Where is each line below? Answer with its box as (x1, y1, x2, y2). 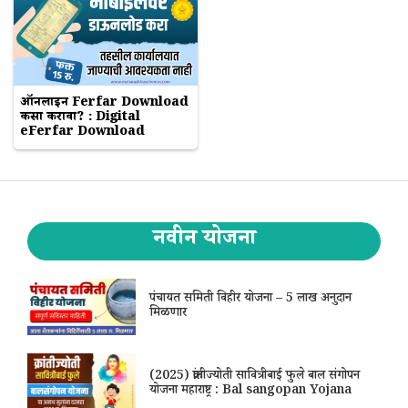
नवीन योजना (152, 223, 256, 258)
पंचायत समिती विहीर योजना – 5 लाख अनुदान (149, 290, 352, 311)
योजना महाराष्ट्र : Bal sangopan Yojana (149, 381, 352, 402)
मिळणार (149, 304, 188, 325)
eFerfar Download (20, 122, 145, 143)
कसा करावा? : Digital (20, 107, 140, 128)
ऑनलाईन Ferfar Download (20, 93, 189, 114)
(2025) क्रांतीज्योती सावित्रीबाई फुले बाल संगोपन (149, 366, 361, 387)
